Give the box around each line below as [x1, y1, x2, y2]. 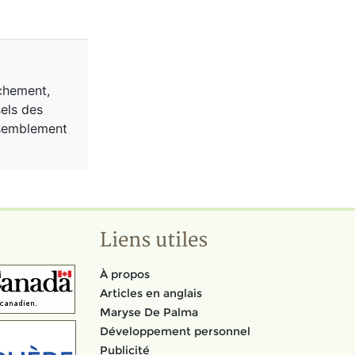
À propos [100, 266, 150, 281]
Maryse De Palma [100, 304, 198, 319]
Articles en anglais [100, 285, 202, 300]
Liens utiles [100, 228, 208, 253]
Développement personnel [100, 324, 250, 339]
